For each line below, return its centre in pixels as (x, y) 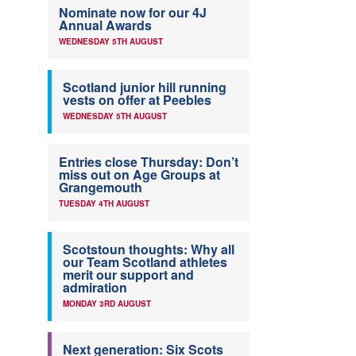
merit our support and (128, 275)
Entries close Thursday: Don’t (149, 162)
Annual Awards (105, 25)
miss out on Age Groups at (139, 175)
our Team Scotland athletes (145, 262)
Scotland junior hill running (145, 87)
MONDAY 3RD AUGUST (107, 304)
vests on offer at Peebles (137, 100)
